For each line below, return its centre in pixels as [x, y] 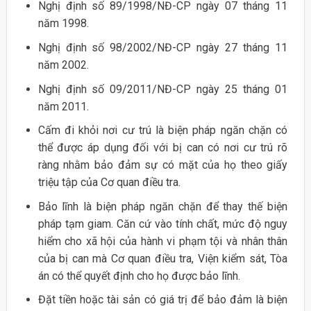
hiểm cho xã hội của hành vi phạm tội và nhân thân [163, 241]
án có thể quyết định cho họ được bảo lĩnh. [139, 276]
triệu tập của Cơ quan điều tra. [109, 183]
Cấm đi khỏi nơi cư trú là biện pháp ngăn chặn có [163, 131]
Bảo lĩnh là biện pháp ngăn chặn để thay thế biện [163, 206]
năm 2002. [63, 65]
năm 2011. [63, 106]
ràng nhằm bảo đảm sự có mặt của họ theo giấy [163, 165]
